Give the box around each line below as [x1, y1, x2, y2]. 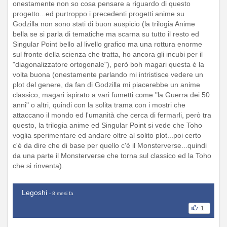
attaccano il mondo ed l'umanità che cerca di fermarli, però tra [13, 111, 211, 120]
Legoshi [22, 188, 47, 197]
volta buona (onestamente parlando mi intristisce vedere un [13, 70, 203, 79]
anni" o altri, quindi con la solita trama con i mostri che [13, 101, 185, 109]
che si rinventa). [13, 162, 64, 170]
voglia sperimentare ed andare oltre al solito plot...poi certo [13, 131, 201, 140]
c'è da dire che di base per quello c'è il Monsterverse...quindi [13, 141, 207, 150]
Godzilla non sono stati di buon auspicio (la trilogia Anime [13, 20, 195, 28]
